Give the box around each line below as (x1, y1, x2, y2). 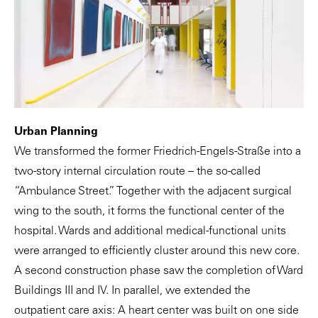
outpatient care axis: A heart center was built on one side (14, 305, 299, 317)
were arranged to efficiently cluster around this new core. (14, 245, 300, 257)
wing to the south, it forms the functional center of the (14, 205, 285, 217)
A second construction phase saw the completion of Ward (14, 265, 303, 277)
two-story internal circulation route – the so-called (14, 165, 261, 177)
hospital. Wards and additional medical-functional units (14, 225, 286, 237)
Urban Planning (14, 126, 98, 138)
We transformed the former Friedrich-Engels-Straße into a (14, 146, 301, 158)
